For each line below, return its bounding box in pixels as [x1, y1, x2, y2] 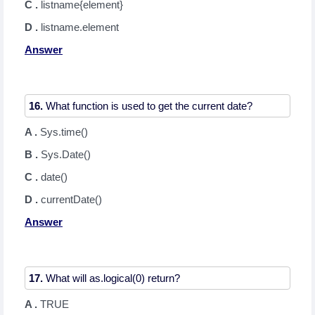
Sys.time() [40, 126, 88, 138]
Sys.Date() [41, 148, 91, 160]
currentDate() [41, 193, 102, 205]
